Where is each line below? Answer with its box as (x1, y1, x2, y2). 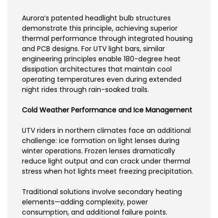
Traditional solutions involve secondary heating (22, 187, 182, 197)
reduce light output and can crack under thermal (22, 156, 190, 166)
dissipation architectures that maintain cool (22, 64, 172, 74)
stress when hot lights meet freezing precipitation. (22, 166, 193, 177)
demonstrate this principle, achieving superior (22, 23, 178, 34)
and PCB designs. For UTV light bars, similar (22, 44, 165, 54)
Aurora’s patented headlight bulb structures (22, 13, 171, 23)
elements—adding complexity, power (22, 197, 148, 207)
